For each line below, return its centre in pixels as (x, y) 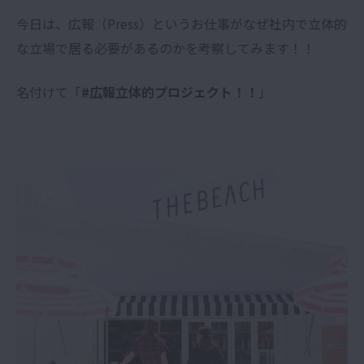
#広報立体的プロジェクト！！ (170, 91)
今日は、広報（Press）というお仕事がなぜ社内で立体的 (182, 23)
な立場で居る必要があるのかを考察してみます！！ (166, 48)
